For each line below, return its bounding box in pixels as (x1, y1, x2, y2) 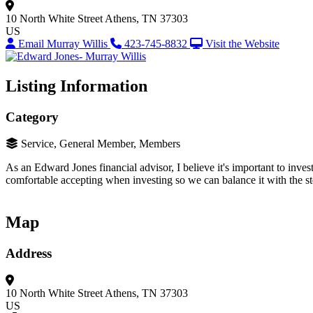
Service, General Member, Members (21, 138, 180, 150)
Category (6, 109, 59, 124)
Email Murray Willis (18, 37, 110, 50)
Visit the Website (205, 37, 279, 50)
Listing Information (6, 76, 147, 95)
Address (6, 246, 52, 261)
